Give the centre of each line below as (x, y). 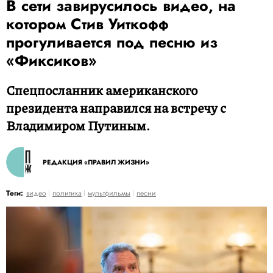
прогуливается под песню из (112, 42)
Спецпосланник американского (102, 90)
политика (67, 193)
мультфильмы (109, 193)
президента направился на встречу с (116, 108)
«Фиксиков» (51, 60)
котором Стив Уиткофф (87, 24)
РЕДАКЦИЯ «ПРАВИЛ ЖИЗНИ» (96, 162)
